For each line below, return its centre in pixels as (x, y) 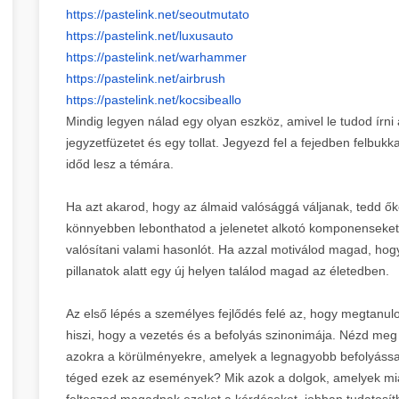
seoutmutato (214, 14)
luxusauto (206, 35)
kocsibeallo (210, 99)
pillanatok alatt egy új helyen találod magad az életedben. (228, 270)
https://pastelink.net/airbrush (146, 78)
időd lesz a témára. (120, 163)
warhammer (213, 57)
